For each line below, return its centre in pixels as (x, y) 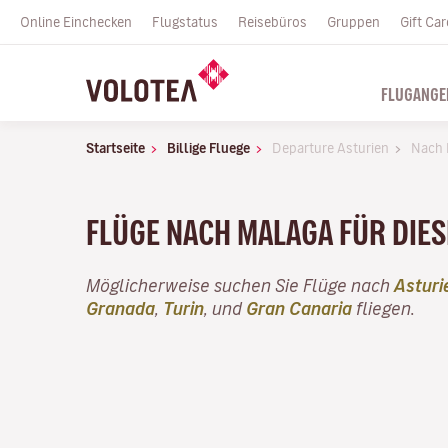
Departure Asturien (330, 148)
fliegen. (383, 308)
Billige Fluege (208, 148)
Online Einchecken (76, 22)
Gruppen (353, 22)
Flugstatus (185, 22)
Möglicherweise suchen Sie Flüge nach (240, 285)
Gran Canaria (299, 308)
